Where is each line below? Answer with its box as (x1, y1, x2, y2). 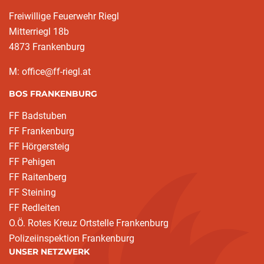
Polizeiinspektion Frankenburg (9, 233, 134, 244)
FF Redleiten (9, 202, 60, 213)
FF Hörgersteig (9, 141, 70, 152)
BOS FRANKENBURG (9, 88, 97, 99)
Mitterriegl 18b (9, 26, 69, 37)
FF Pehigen (9, 156, 55, 167)
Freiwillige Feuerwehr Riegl (9, 11, 119, 22)
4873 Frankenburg (9, 41, 85, 52)
